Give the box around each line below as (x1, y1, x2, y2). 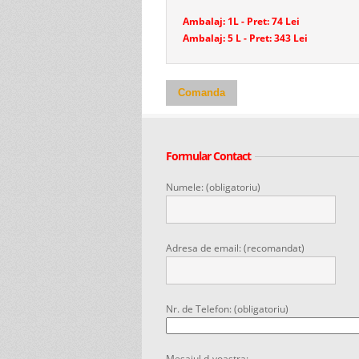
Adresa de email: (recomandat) (166, 241, 305, 255)
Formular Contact (166, 148, 251, 163)
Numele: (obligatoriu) (166, 180, 260, 194)
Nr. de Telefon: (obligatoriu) (166, 302, 288, 316)
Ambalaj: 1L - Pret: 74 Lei (183, 14, 300, 28)
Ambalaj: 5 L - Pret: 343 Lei (183, 31, 308, 45)
